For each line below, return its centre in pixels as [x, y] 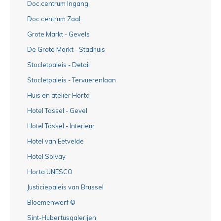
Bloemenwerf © [51, 202]
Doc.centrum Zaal [54, 18]
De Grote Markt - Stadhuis [66, 49]
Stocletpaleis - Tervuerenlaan [72, 80]
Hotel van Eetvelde [55, 141]
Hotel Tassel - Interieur [61, 126]
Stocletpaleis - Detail [58, 64]
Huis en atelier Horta [58, 95]
